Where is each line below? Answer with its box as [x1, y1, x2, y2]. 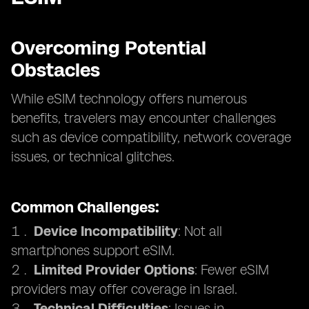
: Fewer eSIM [195, 261, 269, 278]
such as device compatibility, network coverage [11, 129, 291, 146]
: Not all [178, 223, 222, 239]
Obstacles [11, 58, 100, 81]
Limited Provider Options [34, 261, 195, 278]
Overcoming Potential [11, 36, 206, 59]
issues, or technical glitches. [11, 148, 175, 165]
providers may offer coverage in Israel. [11, 281, 237, 297]
